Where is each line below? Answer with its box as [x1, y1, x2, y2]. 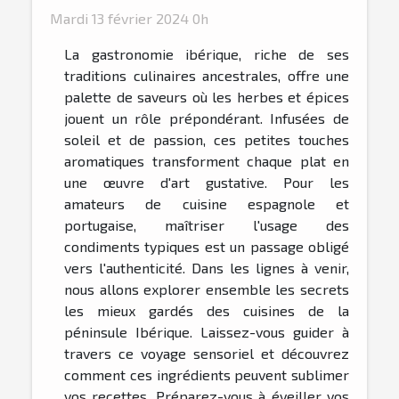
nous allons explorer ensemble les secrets [64, 281, 349, 298]
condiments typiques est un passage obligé [64, 238, 349, 256]
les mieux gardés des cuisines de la [64, 302, 349, 320]
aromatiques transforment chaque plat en [64, 152, 349, 170]
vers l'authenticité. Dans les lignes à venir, [64, 259, 349, 277]
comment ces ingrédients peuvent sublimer [64, 366, 349, 384]
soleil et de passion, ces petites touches [64, 131, 349, 149]
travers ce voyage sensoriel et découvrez [64, 345, 349, 362]
